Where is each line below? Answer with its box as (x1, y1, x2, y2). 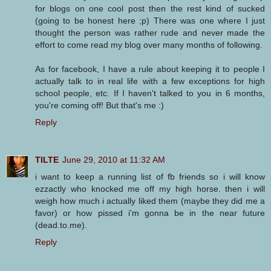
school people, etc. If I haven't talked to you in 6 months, (35, 88, 265, 99)
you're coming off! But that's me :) (35, 100, 164, 111)
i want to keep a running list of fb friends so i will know (35, 172, 265, 182)
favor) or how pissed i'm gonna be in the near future (35, 208, 265, 218)
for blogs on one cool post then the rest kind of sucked (35, 4, 265, 14)
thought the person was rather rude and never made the (35, 28, 265, 38)
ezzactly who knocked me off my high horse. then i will (35, 184, 265, 194)
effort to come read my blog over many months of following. (35, 40, 263, 50)
